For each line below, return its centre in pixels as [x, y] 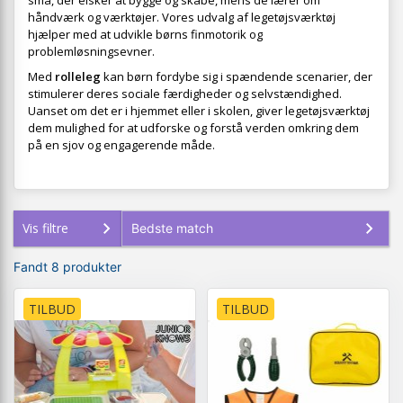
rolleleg [78, 77]
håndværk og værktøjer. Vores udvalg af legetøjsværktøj [182, 18]
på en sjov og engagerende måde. [121, 145]
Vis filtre [45, 228]
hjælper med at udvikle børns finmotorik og [145, 35]
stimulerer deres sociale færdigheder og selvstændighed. [185, 94]
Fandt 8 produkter [67, 267]
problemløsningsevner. [91, 52]
